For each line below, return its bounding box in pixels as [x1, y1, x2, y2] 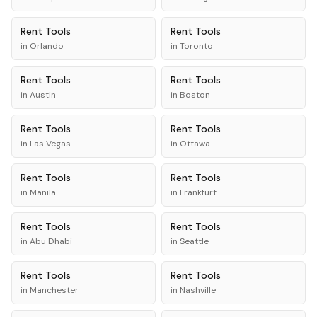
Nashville [180, 284, 216, 296]
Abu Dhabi [30, 236, 72, 247]
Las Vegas [30, 138, 71, 149]
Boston [180, 89, 210, 100]
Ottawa [180, 138, 210, 149]
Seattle [180, 236, 209, 247]
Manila [30, 187, 56, 198]
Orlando [30, 40, 64, 52]
